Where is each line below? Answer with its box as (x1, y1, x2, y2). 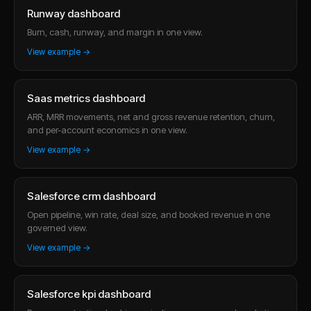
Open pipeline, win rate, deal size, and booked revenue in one (27, 208, 270, 220)
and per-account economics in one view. (27, 124, 187, 135)
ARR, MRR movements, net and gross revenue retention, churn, (27, 110, 275, 122)
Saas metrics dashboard (27, 91, 145, 105)
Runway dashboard (27, 6, 120, 20)
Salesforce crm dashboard (27, 189, 155, 203)
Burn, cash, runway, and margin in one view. (27, 26, 203, 37)
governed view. (27, 221, 87, 233)
